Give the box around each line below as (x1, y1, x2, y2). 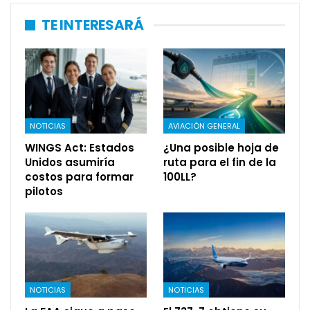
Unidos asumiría (25, 155, 115, 170)
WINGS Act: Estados (25, 140, 134, 156)
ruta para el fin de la (163, 155, 276, 170)
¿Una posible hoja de (163, 140, 279, 156)
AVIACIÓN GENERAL (168, 120, 240, 132)
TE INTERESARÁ (42, 15, 144, 35)
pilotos (25, 184, 63, 199)
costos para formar (25, 170, 134, 185)
